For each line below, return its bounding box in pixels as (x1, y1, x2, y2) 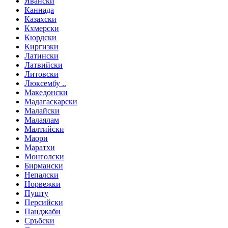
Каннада (24, 6, 54, 15)
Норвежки (24, 180, 61, 189)
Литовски (24, 70, 59, 79)
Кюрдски (24, 33, 56, 42)
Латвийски (24, 61, 63, 70)
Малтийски (24, 125, 64, 134)
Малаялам (24, 116, 59, 125)
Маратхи (24, 143, 55, 152)
